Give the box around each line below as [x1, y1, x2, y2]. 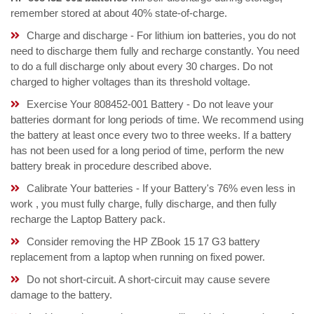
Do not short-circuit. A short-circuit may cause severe [27, 273, 270, 286]
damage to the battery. [11, 289, 112, 301]
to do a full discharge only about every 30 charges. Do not [11, 60, 273, 73]
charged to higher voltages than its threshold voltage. [11, 76, 250, 88]
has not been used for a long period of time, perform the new [11, 144, 284, 157]
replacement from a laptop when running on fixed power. [11, 251, 265, 264]
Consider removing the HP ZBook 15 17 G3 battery [27, 235, 260, 248]
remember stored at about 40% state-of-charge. [11, 7, 227, 20]
